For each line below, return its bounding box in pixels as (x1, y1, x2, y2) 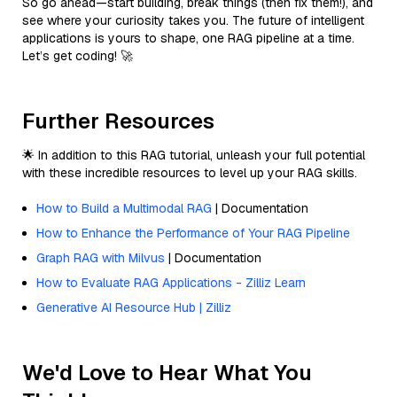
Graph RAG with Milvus (36, 249, 165, 266)
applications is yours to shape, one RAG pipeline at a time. (22, 29, 354, 46)
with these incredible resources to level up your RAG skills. (22, 164, 357, 181)
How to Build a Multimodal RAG (36, 199, 212, 216)
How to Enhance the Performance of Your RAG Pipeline (36, 224, 350, 241)
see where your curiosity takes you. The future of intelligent (22, 12, 364, 28)
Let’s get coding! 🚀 (22, 47, 133, 64)
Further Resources (22, 106, 214, 135)
